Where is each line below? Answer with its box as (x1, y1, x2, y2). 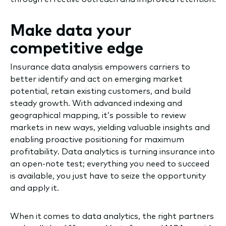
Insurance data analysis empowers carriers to (10, 62, 190, 72)
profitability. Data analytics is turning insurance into (10, 146, 215, 157)
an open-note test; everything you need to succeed (10, 158, 209, 169)
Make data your (10, 20, 131, 40)
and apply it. (10, 183, 59, 193)
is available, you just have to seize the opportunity (10, 171, 206, 181)
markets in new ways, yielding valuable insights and (10, 122, 210, 133)
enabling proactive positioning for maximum (10, 134, 184, 145)
